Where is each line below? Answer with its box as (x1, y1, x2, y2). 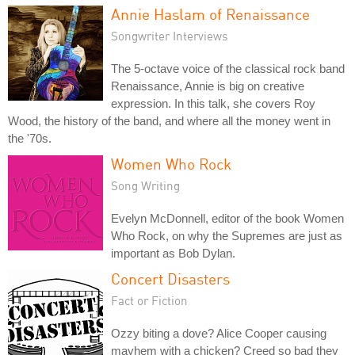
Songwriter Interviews (111, 28, 228, 43)
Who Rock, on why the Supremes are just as (111, 228, 342, 242)
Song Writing (111, 177, 180, 193)
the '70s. (8, 131, 52, 145)
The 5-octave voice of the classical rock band (111, 61, 345, 75)
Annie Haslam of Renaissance (111, 4, 310, 23)
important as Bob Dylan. (111, 246, 235, 260)
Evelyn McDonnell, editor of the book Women (111, 211, 344, 225)
